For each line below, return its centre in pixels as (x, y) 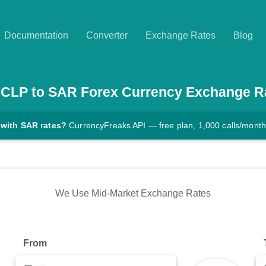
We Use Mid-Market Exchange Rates (133, 194)
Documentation (36, 35)
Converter (107, 35)
